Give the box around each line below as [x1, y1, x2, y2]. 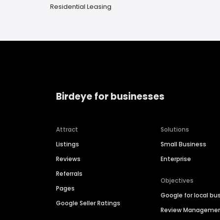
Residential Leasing [50, 2, 111, 11]
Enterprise [161, 155, 192, 164]
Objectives [161, 176, 194, 185]
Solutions [161, 125, 190, 134]
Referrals [56, 169, 82, 178]
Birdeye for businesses [56, 89, 165, 103]
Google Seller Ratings [56, 199, 120, 208]
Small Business [161, 140, 207, 149]
